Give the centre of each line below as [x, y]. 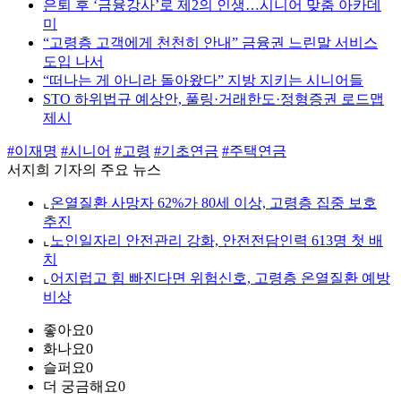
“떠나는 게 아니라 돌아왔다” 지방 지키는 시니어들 [203, 81]
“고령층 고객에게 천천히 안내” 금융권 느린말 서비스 [210, 43]
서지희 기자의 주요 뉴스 [84, 170]
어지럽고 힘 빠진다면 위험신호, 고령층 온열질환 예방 [220, 278]
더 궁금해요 [81, 387]
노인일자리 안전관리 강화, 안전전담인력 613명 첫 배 [217, 241]
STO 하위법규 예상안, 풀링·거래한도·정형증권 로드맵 [213, 99]
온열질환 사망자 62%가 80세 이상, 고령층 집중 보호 [213, 203]
